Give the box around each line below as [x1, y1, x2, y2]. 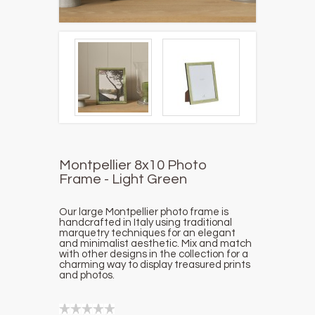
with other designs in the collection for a [59, 249, 248, 259]
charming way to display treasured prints [59, 259, 250, 270]
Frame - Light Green [59, 172, 187, 186]
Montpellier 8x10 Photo [59, 158, 207, 172]
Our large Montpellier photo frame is [59, 207, 229, 217]
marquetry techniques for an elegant [59, 228, 236, 238]
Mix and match [179, 238, 252, 249]
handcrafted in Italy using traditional [59, 217, 232, 228]
